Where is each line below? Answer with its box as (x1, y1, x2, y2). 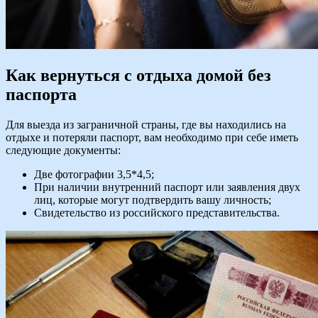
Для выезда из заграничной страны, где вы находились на (6, 119, 286, 131)
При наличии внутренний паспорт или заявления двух (34, 181, 300, 194)
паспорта (6, 85, 77, 104)
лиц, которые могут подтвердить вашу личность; (34, 194, 271, 207)
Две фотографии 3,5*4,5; (34, 168, 154, 181)
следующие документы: (6, 144, 121, 157)
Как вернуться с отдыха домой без (6, 66, 271, 85)
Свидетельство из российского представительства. (34, 207, 280, 219)
